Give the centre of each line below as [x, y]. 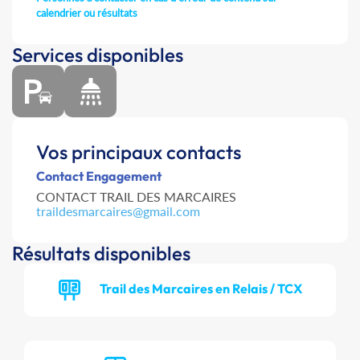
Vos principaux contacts [139, 152]
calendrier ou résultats [87, 13]
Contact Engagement [99, 176]
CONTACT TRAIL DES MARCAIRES [136, 197]
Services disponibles [98, 55]
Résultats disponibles [101, 254]
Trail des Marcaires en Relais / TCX [200, 288]
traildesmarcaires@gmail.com [118, 211]
